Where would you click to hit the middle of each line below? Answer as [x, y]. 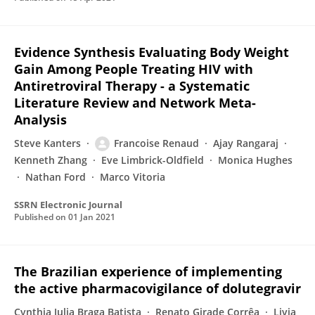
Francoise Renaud [156, 143]
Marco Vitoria [133, 177]
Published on [41, 217]
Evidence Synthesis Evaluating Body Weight [152, 52]
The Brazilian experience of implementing [148, 271]
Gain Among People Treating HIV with [134, 69]
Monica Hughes [255, 160]
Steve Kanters [47, 143]
